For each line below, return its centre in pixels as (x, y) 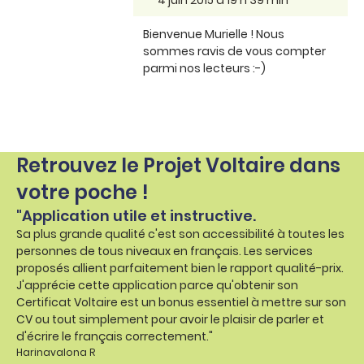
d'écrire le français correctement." (115, 336)
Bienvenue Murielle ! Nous (214, 34)
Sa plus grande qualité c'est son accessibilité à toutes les (180, 234)
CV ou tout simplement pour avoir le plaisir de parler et (170, 319)
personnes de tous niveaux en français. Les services (165, 251)
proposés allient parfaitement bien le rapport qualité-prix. (180, 268)
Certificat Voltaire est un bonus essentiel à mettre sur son (181, 302)
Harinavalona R (56, 352)
